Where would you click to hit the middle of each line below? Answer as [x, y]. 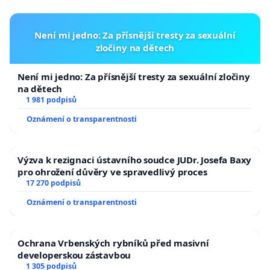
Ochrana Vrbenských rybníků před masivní [113, 243]
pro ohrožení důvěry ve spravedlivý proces [112, 172]
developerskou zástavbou [74, 255]
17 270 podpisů [53, 183]
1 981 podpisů [51, 100]
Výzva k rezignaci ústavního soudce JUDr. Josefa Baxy [135, 160]
